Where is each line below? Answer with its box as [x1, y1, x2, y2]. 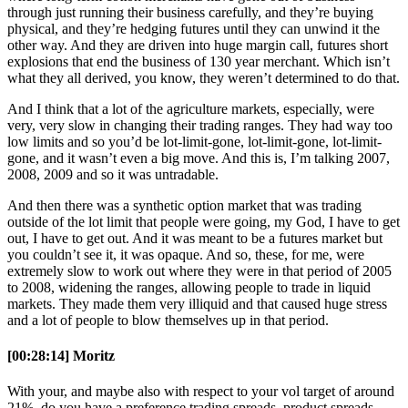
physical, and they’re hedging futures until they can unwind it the [7, 20, 380, 36]
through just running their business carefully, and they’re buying [7, 4, 373, 20]
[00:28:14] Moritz [7, 348, 115, 364]
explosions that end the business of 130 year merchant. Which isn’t [7, 53, 390, 69]
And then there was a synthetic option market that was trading [7, 197, 362, 213]
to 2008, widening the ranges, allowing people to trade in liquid [7, 279, 371, 295]
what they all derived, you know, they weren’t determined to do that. [7, 69, 400, 86]
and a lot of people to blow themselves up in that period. [7, 311, 329, 328]
